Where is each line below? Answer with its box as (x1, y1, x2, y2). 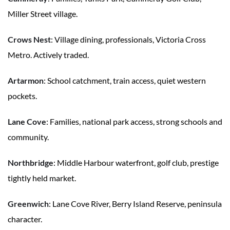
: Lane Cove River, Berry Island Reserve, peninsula (49, 199, 222, 209)
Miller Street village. (8, 9, 78, 19)
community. (8, 132, 49, 142)
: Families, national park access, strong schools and (46, 117, 222, 127)
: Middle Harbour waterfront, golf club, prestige (53, 158, 219, 168)
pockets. (8, 91, 37, 101)
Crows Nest (8, 34, 51, 45)
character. (8, 214, 42, 224)
